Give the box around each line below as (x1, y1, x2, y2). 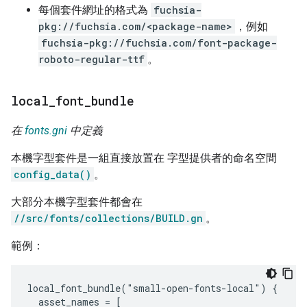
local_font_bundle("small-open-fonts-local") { (27, 281, 278, 295)
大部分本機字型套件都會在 (11, 195, 143, 208)
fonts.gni (25, 123, 67, 137)
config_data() (14, 167, 91, 181)
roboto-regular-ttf (38, 52, 145, 66)
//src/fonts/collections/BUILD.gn (14, 211, 203, 225)
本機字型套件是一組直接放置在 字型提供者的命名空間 (11, 151, 277, 164)
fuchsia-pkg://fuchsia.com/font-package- (41, 36, 277, 49)
